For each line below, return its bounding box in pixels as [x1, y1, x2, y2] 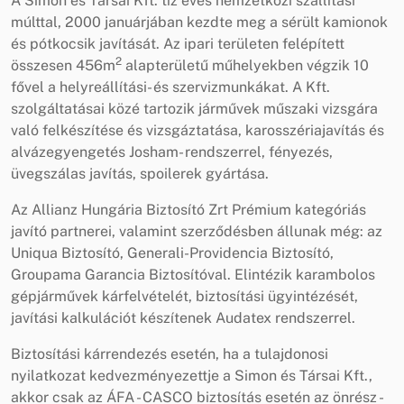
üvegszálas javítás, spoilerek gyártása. [11, 164, 269, 182]
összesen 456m [11, 56, 115, 74]
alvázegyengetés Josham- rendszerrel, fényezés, [11, 142, 333, 161]
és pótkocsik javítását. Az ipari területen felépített [11, 34, 344, 52]
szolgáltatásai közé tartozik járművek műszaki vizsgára [11, 99, 378, 117]
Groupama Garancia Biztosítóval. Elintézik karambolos [11, 265, 375, 283]
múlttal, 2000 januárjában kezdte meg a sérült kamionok [11, 13, 388, 31]
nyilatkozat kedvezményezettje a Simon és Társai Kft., [11, 366, 372, 384]
